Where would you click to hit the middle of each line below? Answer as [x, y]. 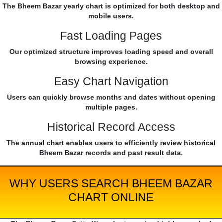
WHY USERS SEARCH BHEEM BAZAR [111, 184]
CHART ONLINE [111, 197]
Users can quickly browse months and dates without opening [111, 97]
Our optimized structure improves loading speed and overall [111, 52]
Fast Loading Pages [111, 36]
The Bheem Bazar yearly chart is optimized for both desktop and [111, 6]
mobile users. [111, 16]
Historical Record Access [111, 127]
